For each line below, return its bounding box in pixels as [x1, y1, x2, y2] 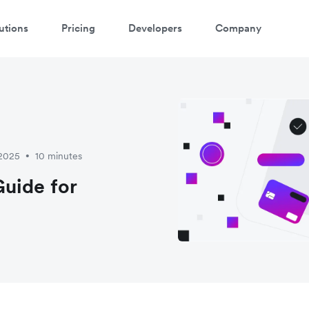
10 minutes [35, 149, 82, 162]
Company [215, 21, 261, 34]
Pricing [61, 21, 95, 34]
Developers [128, 21, 182, 34]
